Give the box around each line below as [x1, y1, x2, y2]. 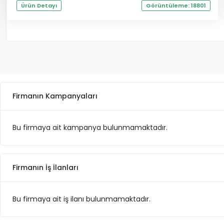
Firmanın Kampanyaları [12, 91, 97, 101]
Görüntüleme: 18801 [146, 1, 206, 9]
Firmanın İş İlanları [12, 162, 78, 172]
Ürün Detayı [21, 1, 57, 9]
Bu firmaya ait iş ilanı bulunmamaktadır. [12, 194, 150, 204]
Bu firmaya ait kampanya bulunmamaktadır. [12, 122, 167, 132]
